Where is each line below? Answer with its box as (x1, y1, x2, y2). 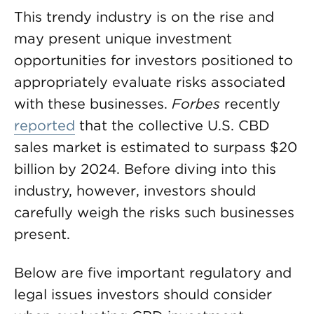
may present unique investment (14, 30, 232, 47)
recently (220, 95, 280, 112)
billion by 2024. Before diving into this (14, 161, 276, 177)
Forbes (172, 95, 220, 112)
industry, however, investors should (14, 182, 256, 199)
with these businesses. (14, 95, 172, 112)
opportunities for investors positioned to (14, 52, 293, 69)
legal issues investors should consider (14, 286, 272, 303)
